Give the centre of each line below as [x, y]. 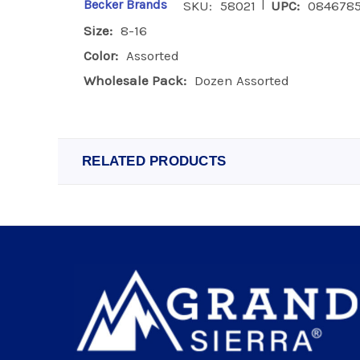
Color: [101, 55]
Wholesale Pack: [135, 80]
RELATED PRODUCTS [154, 161]
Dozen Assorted [242, 80]
